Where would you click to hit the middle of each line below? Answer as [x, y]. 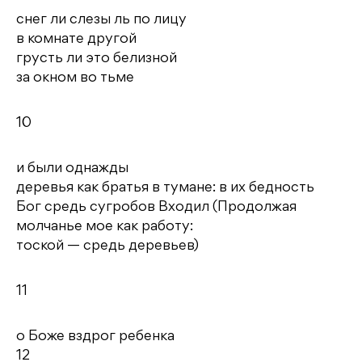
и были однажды [72, 168]
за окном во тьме [75, 78]
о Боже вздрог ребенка [95, 337]
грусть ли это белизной [97, 59]
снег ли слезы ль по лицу [101, 20]
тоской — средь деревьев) [107, 246]
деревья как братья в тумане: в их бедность [165, 188]
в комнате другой [76, 39]
